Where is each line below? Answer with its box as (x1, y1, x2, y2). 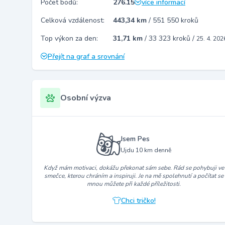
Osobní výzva (60, 92, 111, 103)
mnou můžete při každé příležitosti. (87, 179, 181, 188)
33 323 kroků (149, 34, 192, 43)
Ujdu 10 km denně (121, 146, 172, 154)
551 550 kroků (153, 16, 198, 25)
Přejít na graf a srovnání (48, 52, 125, 61)
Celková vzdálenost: (41, 16, 104, 25)
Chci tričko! (121, 195, 156, 205)
